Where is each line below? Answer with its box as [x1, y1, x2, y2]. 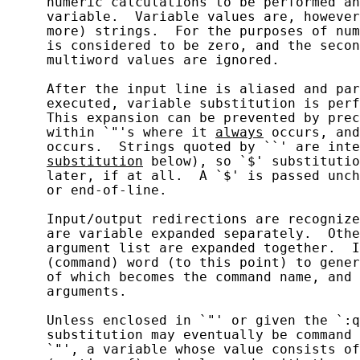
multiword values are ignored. [6, 52, 280, 67]
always [215, 125, 264, 140]
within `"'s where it [6, 125, 215, 140]
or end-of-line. [6, 182, 167, 198]
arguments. [6, 284, 127, 299]
